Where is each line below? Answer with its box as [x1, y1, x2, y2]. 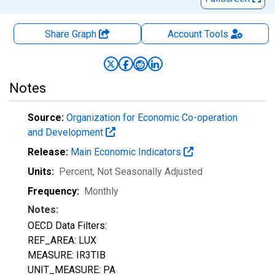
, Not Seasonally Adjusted [93, 166, 203, 177]
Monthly [84, 185, 118, 197]
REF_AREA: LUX [28, 234, 96, 246]
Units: [28, 166, 54, 177]
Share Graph [45, 28, 99, 40]
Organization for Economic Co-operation [66, 112, 238, 123]
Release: [28, 146, 68, 158]
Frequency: [28, 185, 79, 197]
